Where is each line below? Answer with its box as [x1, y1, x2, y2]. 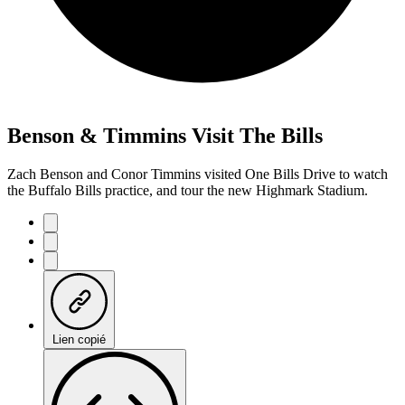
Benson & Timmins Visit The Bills [7, 123, 323, 147]
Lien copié [52, 332, 106, 346]
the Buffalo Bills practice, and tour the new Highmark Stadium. [7, 182, 368, 198]
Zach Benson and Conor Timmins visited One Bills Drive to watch [7, 165, 388, 182]
